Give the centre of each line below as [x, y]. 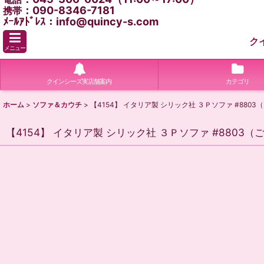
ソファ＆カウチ [57, 105]
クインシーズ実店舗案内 [79, 81]
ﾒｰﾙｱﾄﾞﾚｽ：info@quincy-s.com [81, 22]
